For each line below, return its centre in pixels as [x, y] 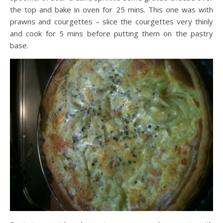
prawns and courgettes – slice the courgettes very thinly [111, 21]
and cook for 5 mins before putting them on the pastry [111, 33]
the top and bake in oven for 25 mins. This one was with [111, 9]
